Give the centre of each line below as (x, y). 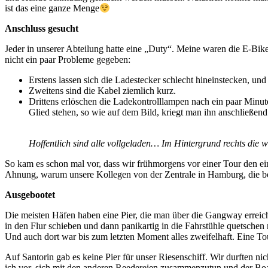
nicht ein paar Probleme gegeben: (68, 59)
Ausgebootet (30, 194)
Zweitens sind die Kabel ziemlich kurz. (102, 90)
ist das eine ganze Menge (52, 8)
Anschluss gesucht (42, 28)
